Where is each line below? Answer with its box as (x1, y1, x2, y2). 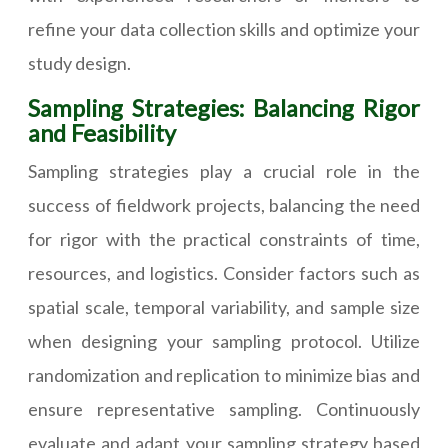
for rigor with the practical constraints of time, (28, 228, 420, 251)
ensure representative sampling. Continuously (28, 398, 420, 421)
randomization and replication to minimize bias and (28, 364, 420, 387)
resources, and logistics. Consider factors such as (28, 262, 420, 285)
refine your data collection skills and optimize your (28, 18, 420, 41)
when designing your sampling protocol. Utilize (28, 330, 420, 353)
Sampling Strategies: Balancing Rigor (28, 94, 420, 123)
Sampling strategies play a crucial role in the (28, 160, 420, 183)
